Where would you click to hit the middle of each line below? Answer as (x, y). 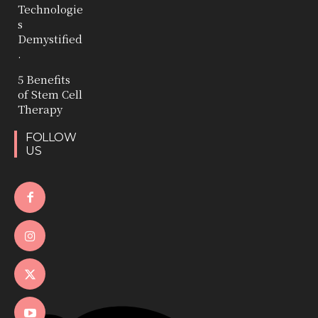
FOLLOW (51, 137)
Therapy (40, 109)
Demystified (50, 38)
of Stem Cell (50, 94)
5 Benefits (44, 79)
